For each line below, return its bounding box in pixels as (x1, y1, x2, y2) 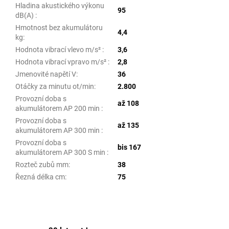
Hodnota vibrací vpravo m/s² (15, 57, 108, 66)
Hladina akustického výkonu (15, 1, 104, 10)
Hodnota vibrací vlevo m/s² (15, 45, 102, 54)
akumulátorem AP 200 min (15, 104, 101, 112)
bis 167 (118, 143, 141, 151)
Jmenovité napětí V (15, 70, 76, 78)
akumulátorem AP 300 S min (15, 148, 107, 156)
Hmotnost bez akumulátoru (15, 23, 103, 32)
